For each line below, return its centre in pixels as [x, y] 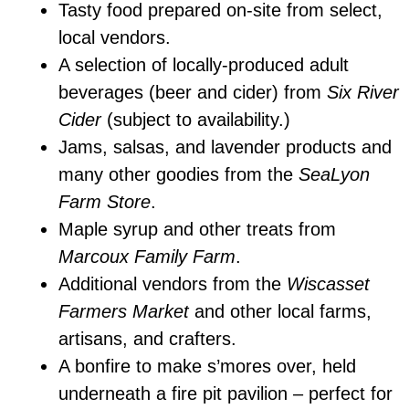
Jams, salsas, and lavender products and [225, 147]
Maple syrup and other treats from [197, 230]
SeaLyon [334, 175]
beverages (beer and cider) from [193, 93]
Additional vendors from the [173, 284]
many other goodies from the [178, 175]
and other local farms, [280, 312]
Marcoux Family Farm [147, 257]
